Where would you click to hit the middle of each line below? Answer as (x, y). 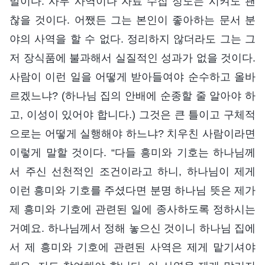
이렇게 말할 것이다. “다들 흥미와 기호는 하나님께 (132, 153)
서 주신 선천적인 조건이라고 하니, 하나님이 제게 (132, 172)
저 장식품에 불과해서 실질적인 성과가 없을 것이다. (132, 58)
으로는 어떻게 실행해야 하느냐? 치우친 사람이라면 (132, 134)
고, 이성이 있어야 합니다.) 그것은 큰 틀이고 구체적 (132, 115)
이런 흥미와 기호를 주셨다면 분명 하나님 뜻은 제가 (132, 191)
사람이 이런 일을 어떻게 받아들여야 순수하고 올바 (132, 77)
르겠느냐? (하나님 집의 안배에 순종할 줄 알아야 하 (132, 96)
